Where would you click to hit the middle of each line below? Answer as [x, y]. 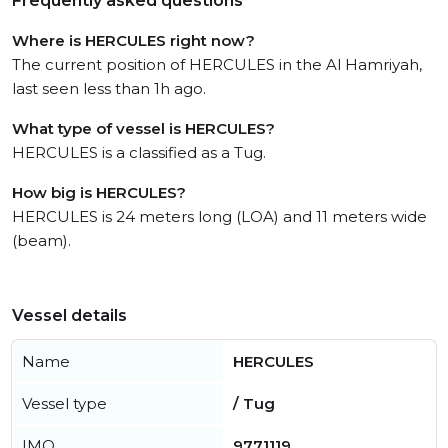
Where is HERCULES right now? [133, 40]
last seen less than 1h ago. [109, 88]
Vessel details [69, 315]
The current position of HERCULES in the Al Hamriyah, [217, 64]
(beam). [41, 240]
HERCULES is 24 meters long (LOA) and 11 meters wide [219, 216]
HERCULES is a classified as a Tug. [139, 152]
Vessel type [64, 403]
